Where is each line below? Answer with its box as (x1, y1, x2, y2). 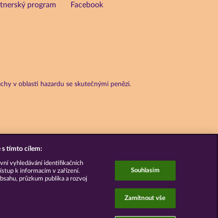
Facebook (71, 1, 103, 9)
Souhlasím (130, 167, 160, 174)
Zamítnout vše (124, 195, 166, 201)
